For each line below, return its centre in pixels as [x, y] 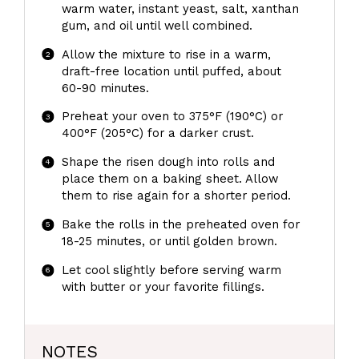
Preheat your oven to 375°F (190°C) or [172, 117]
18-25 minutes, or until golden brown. [169, 242]
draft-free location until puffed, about [171, 71]
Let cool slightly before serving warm [171, 270]
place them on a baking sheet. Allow [169, 179]
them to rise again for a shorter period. [176, 196]
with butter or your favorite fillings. [163, 287]
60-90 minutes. [105, 88]
